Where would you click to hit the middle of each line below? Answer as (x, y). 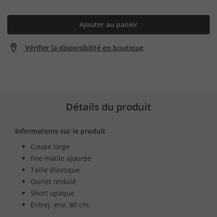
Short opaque (53, 193)
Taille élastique (55, 170)
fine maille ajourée (61, 158)
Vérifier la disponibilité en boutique (84, 47)
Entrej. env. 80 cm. (61, 204)
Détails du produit (108, 107)
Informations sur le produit (60, 131)
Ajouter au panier (108, 24)
